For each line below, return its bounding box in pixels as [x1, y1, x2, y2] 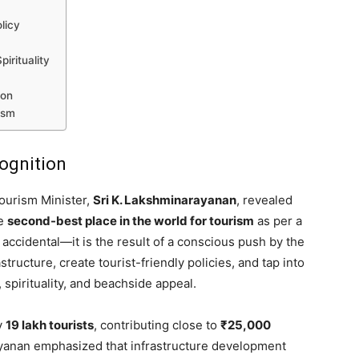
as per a [254, 212, 302, 228]
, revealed [236, 192, 292, 208]
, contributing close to [94, 317, 220, 333]
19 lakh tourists [6, 317, 94, 333]
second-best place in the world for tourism [7, 212, 254, 228]
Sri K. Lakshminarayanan [93, 192, 236, 208]
